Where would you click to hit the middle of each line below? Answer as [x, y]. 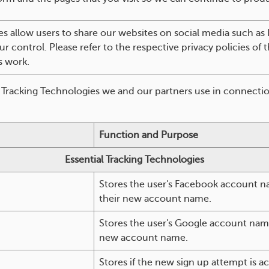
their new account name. [155, 199]
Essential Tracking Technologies [134, 160]
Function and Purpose [149, 135]
